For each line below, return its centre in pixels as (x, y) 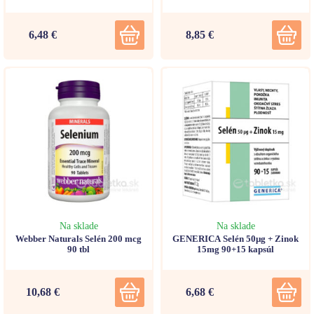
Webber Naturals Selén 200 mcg (78, 239)
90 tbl (78, 250)
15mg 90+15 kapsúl (235, 250)
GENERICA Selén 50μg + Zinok (235, 239)
